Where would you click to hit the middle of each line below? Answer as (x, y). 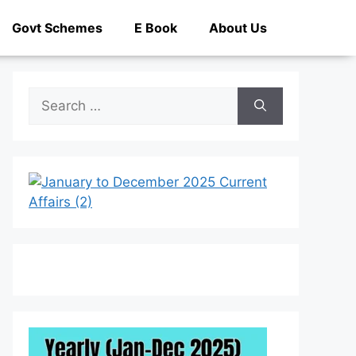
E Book (156, 28)
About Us (238, 28)
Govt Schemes (57, 28)
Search (50, 96)
